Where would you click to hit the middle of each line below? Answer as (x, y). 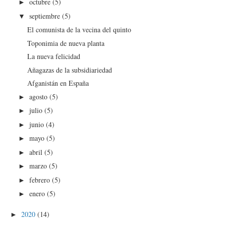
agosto (40, 96)
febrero (41, 180)
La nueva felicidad (54, 56)
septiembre (46, 16)
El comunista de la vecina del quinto (79, 30)
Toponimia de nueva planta (66, 43)
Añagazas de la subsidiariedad (70, 70)
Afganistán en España (58, 83)
